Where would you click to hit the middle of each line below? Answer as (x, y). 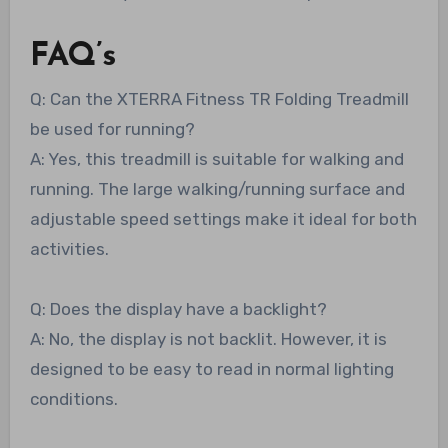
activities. (69, 249)
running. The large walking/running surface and (217, 189)
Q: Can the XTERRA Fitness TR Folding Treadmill (219, 99)
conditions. (73, 399)
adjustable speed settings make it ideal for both (223, 219)
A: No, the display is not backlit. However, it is (208, 339)
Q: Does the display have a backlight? (178, 309)
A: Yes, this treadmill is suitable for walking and (216, 159)
